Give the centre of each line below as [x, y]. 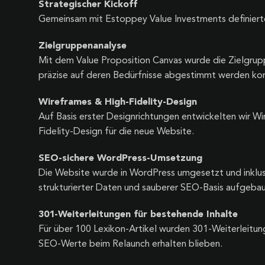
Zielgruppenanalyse [82, 46]
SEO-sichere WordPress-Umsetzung [120, 159]
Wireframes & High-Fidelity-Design [117, 102]
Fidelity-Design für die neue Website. [116, 132]
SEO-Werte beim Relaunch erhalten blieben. [130, 244]
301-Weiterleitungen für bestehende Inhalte [138, 215]
